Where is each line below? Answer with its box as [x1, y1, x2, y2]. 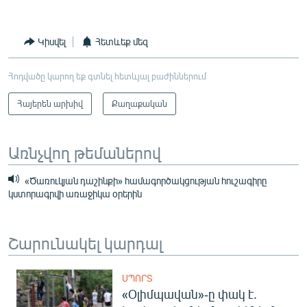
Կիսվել [38, 36, 66, 47]
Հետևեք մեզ [95, 36, 148, 47]
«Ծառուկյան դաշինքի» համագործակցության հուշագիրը [23, 174, 267, 186]
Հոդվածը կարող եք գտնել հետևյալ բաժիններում [8, 70, 206, 82]
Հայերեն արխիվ [17, 97, 83, 109]
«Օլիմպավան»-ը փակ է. [122, 286, 257, 302]
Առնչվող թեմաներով [8, 141, 161, 162]
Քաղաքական [112, 97, 167, 109]
